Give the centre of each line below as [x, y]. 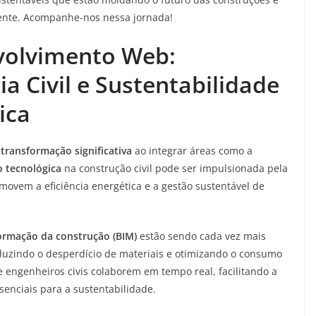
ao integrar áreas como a [192, 151]
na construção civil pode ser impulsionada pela [175, 168]
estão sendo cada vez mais [201, 236]
